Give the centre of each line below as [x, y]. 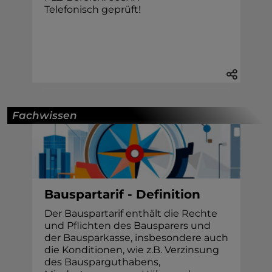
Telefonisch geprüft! [92, 9]
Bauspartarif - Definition [122, 194]
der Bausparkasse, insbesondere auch [136, 237]
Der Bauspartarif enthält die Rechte [131, 213]
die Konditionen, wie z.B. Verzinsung [131, 250]
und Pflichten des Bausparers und [127, 225]
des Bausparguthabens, [102, 262]
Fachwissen [45, 115]
